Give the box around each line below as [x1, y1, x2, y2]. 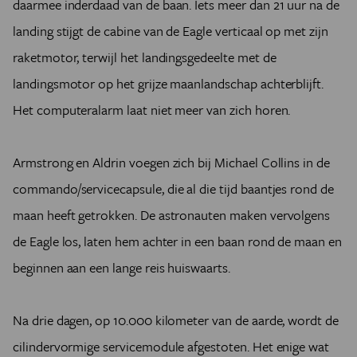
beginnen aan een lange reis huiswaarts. [13, 257, 230, 278]
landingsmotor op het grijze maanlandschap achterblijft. [13, 73, 324, 94]
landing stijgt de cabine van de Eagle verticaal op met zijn [13, 21, 328, 41]
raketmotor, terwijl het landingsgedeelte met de [13, 47, 277, 68]
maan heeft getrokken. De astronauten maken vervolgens [13, 205, 331, 226]
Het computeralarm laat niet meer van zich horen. [13, 100, 291, 120]
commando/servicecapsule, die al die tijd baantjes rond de [13, 178, 334, 199]
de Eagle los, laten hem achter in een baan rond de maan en [13, 231, 342, 252]
